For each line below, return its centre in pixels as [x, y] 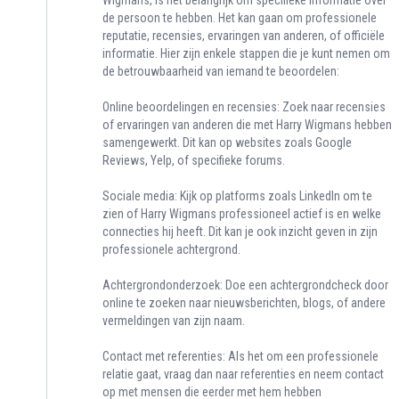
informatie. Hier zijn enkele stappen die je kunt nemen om [246, 54]
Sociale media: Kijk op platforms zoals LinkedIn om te [237, 196]
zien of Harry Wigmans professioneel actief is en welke [242, 214]
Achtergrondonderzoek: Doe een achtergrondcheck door [245, 285]
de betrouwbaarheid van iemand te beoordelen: [221, 72]
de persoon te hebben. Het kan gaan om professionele [240, 18]
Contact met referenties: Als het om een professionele [240, 357]
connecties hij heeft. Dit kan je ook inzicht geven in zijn [240, 232]
